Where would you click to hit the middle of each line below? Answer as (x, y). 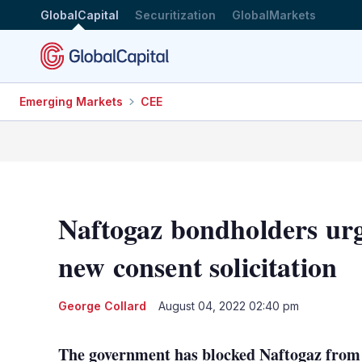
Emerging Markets (71, 101)
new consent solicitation (198, 266)
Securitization (175, 15)
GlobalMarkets (274, 15)
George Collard (102, 305)
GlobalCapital (80, 15)
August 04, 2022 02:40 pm (229, 305)
